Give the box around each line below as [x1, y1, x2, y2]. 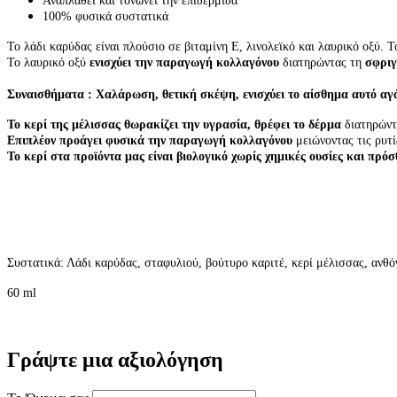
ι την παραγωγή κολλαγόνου [128, 56, 279, 69]
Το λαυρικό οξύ [7, 56, 90, 69]
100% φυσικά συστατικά [43, 10, 168, 23]
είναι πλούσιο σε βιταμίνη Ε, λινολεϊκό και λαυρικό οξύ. [96, 40, 384, 53]
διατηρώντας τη [279, 56, 365, 69]
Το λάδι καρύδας [7, 40, 96, 53]
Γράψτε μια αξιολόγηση [7, 347, 223, 371]
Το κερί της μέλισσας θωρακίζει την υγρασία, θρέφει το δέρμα [7, 118, 341, 131]
